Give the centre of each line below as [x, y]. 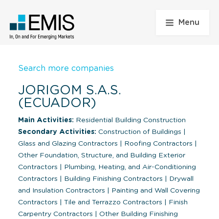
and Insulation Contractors [63, 190]
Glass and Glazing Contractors [69, 143]
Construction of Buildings [140, 132]
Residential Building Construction [130, 120]
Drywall [180, 179]
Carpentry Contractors [56, 214]
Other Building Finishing [138, 214]
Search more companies [66, 68]
